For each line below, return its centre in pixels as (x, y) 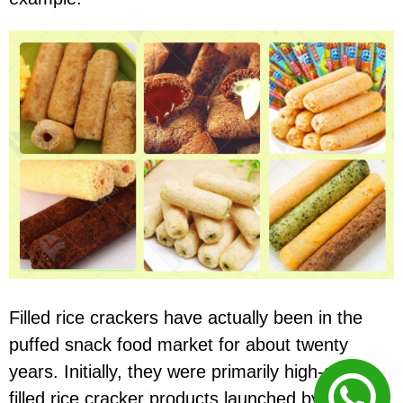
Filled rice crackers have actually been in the (186, 317)
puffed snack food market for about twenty (179, 344)
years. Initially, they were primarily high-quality (192, 371)
